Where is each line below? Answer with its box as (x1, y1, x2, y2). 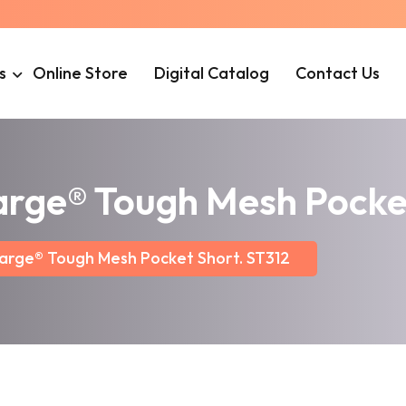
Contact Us (295, 63, 381, 83)
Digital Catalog (154, 63, 270, 83)
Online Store (33, 63, 129, 83)
